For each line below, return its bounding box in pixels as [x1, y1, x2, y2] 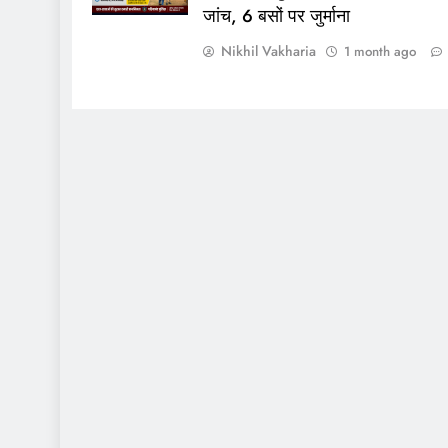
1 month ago [343, 41, 416, 61]
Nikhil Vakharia [220, 40, 316, 61]
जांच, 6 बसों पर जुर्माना [202, 2, 350, 29]
